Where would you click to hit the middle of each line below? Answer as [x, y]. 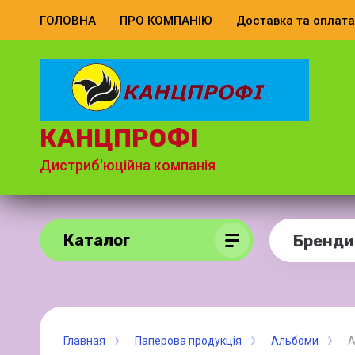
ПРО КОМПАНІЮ [166, 20]
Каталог [97, 240]
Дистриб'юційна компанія [128, 166]
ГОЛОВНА [68, 20]
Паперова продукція [188, 341]
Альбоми [295, 341]
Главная [84, 341]
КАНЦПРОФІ [119, 138]
